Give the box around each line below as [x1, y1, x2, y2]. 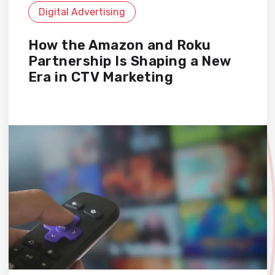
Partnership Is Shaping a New [28, 52, 231, 69]
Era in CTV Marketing [28, 68, 174, 85]
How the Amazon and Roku [28, 36, 211, 53]
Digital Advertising [38, 6, 125, 18]
